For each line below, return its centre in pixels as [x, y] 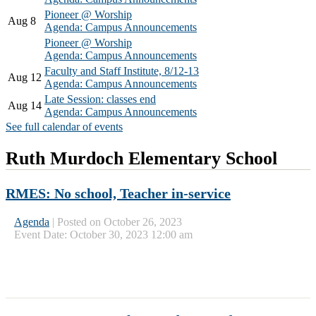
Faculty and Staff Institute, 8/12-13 [122, 71]
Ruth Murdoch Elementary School [141, 159]
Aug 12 [25, 77]
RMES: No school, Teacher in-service [118, 193]
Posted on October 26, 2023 [120, 221]
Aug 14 [25, 105]
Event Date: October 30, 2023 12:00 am [103, 234]
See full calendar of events [64, 126]
